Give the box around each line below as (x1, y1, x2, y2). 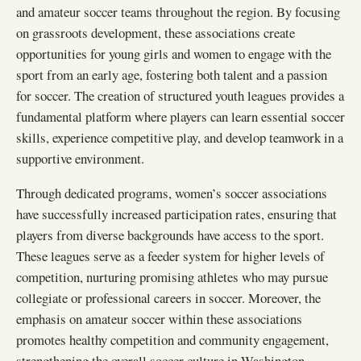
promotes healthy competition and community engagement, (16, 330, 329, 349)
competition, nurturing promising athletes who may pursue (16, 267, 328, 286)
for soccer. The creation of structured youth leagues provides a (16, 85, 344, 105)
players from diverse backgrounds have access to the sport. (16, 225, 324, 244)
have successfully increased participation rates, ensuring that (16, 204, 337, 223)
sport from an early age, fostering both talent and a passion (16, 64, 327, 84)
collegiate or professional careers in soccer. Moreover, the (16, 288, 321, 307)
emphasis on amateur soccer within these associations (16, 309, 302, 328)
